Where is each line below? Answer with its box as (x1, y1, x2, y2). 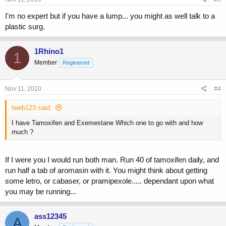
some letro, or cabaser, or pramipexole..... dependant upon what (5, 177, 214, 186)
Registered (63, 60, 89, 66)
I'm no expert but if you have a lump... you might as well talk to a (5, 12, 215, 21)
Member (34, 59, 57, 67)
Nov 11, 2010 (5, 85, 41, 92)
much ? (12, 128, 33, 136)
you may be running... (5, 187, 76, 196)
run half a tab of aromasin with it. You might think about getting (5, 166, 207, 175)
